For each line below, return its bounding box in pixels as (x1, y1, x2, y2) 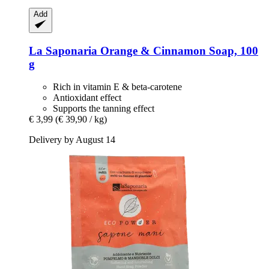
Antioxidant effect (53, 92, 121, 103)
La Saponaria (29, 44, 97, 57)
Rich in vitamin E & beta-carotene (53, 82, 182, 92)
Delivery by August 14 (29, 134, 115, 145)
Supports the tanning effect (53, 103, 154, 114)
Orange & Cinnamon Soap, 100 (97, 44, 258, 57)
